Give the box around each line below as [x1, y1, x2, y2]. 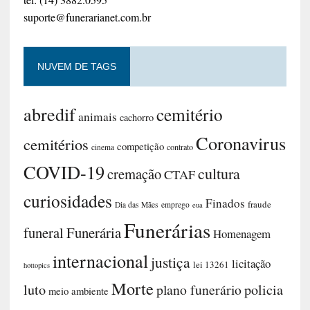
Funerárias [123, 217, 210, 244]
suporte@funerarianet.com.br [23, 10, 151, 25]
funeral [23, 223, 64, 243]
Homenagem [212, 226, 271, 242]
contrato [166, 141, 193, 153]
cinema [91, 142, 114, 153]
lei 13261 [192, 258, 229, 271]
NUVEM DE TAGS [37, 61, 116, 73]
